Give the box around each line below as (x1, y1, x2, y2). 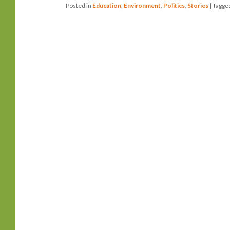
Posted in (65, 2, 91, 10)
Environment (123, 2, 161, 10)
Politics (163, 2, 185, 10)
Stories (187, 2, 208, 10)
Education (92, 2, 121, 10)
